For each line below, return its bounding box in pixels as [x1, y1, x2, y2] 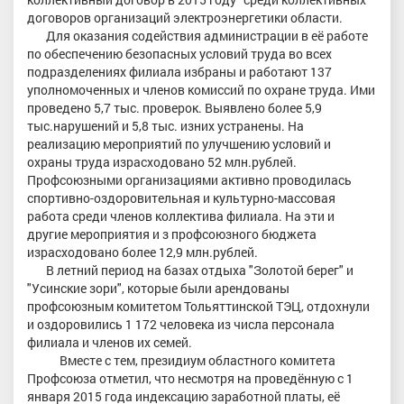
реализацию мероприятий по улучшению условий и [27, 134, 331, 152]
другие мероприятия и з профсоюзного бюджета [27, 225, 317, 243]
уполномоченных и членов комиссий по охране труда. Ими [27, 80, 375, 98]
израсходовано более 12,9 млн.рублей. [27, 243, 258, 261]
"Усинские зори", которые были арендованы [27, 279, 289, 297]
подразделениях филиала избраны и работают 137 [27, 62, 332, 80]
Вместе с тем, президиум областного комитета [27, 351, 335, 369]
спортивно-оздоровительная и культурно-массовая [27, 188, 335, 207]
